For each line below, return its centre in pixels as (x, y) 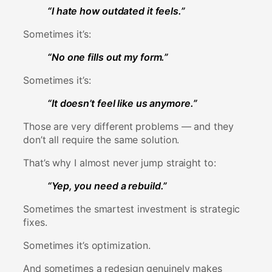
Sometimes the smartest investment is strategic (132, 209)
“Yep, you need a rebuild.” (107, 185)
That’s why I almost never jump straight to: (120, 162)
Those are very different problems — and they (128, 126)
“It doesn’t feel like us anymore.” (122, 103)
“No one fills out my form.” (108, 57)
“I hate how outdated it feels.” (116, 11)
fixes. (35, 222)
